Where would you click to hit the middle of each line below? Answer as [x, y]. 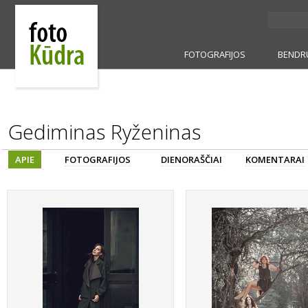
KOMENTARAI [275, 159]
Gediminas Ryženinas [104, 132]
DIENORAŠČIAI [191, 159]
